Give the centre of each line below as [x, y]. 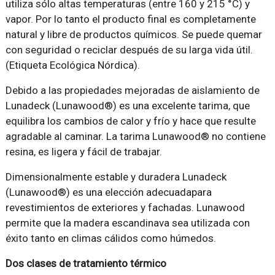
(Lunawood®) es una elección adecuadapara [108, 192]
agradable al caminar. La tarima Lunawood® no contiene [135, 136]
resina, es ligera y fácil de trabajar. [83, 151]
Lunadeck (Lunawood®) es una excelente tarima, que [127, 105]
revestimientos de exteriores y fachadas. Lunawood [125, 207]
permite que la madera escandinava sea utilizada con [127, 223]
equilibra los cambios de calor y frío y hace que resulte [130, 121]
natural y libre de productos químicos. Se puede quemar [134, 34]
